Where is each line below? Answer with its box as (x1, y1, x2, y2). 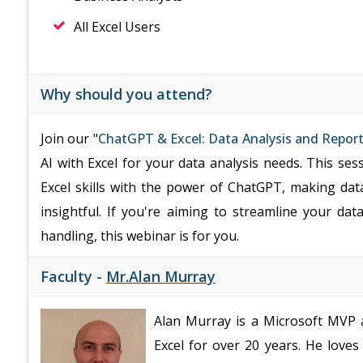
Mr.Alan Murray (106, 267, 216, 286)
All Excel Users (74, 18, 160, 36)
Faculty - (41, 267, 106, 286)
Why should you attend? (41, 84, 212, 104)
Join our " (41, 130, 98, 147)
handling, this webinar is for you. (41, 227, 239, 245)
